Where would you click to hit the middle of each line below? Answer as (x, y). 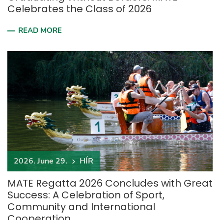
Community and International (81, 207)
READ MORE (40, 30)
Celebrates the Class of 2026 (80, 9)
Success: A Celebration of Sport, (86, 195)
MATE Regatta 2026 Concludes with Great (110, 183)
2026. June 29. (41, 161)
